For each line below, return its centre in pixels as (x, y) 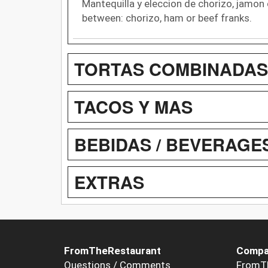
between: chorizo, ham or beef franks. (167, 18)
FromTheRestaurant (112, 250)
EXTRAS (109, 182)
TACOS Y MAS (133, 106)
